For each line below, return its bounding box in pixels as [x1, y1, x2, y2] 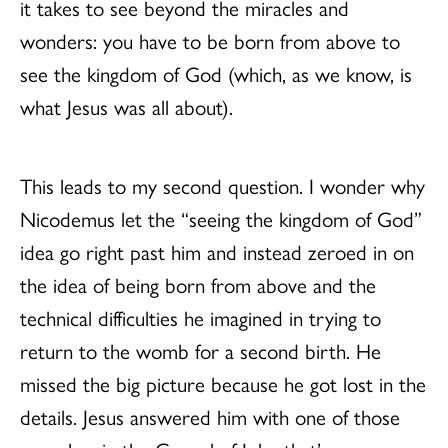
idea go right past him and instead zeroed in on [20, 235, 414, 266]
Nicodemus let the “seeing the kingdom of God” [20, 202, 422, 233]
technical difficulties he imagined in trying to [20, 301, 381, 332]
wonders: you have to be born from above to [20, 24, 400, 55]
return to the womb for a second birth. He [20, 334, 381, 365]
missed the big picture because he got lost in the [20, 367, 426, 398]
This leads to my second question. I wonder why [20, 169, 425, 200]
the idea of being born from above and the [20, 268, 376, 299]
